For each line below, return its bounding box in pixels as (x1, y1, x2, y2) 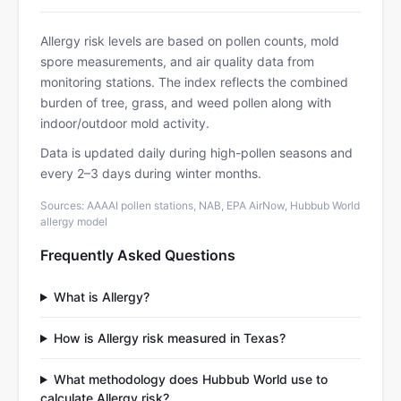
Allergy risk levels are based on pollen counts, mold (40, 33, 339, 48)
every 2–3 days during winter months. (40, 166, 261, 181)
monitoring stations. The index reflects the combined (40, 74, 348, 90)
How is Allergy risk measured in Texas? (53, 330, 286, 346)
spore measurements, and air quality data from (40, 54, 314, 69)
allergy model (40, 215, 107, 228)
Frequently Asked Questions (40, 246, 235, 264)
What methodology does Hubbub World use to (53, 371, 328, 387)
